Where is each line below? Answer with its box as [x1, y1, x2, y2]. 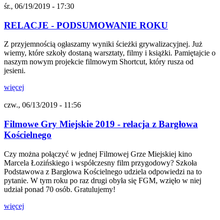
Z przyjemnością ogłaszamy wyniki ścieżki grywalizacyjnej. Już [4, 40, 202, 49]
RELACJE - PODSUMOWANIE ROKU [4, 20, 168, 30]
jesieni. [4, 66, 27, 75]
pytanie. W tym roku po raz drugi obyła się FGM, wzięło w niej [4, 176, 201, 185]
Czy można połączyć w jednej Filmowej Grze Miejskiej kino [4, 149, 192, 158]
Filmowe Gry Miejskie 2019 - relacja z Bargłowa [4, 118, 198, 129]
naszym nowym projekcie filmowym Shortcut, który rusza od [4, 57, 193, 66]
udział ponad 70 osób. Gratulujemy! [4, 185, 117, 193]
